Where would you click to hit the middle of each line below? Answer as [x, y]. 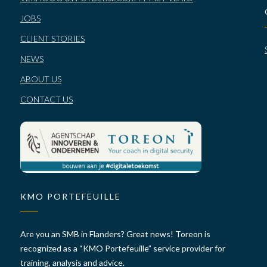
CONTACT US [46, 99]
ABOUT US [41, 79]
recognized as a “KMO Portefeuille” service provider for [122, 248]
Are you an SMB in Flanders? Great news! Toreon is [115, 234]
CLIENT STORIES [52, 38]
